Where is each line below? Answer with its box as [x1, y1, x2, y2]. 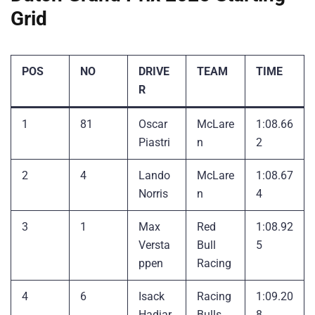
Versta [139, 238, 170, 252]
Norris [139, 186, 168, 200]
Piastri [139, 135, 170, 149]
